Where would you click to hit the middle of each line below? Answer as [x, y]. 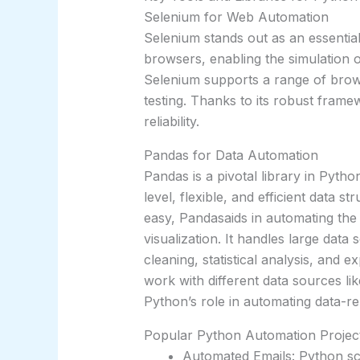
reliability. [171, 122]
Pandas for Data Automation [231, 155]
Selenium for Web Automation [236, 17]
